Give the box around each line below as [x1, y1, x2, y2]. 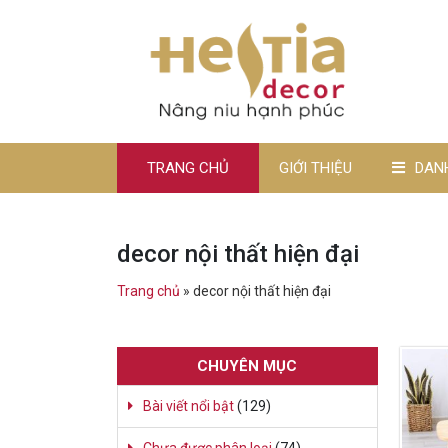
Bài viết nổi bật [143, 398, 234, 415]
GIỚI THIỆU [279, 159, 352, 178]
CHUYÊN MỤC [197, 357, 298, 376]
